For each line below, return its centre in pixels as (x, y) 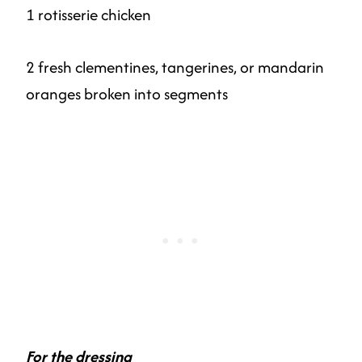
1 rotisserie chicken (88, 14)
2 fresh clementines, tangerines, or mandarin (175, 67)
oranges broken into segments (127, 93)
